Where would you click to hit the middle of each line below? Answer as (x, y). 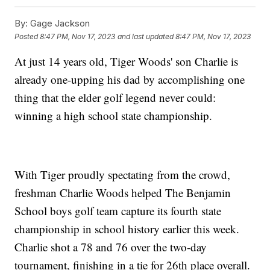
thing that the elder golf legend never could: (115, 98)
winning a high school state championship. (114, 116)
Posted (27, 36)
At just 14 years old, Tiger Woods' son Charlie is (127, 61)
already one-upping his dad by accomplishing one (130, 80)
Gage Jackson (59, 24)
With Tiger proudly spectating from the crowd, (123, 175)
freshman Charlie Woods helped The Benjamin (123, 193)
